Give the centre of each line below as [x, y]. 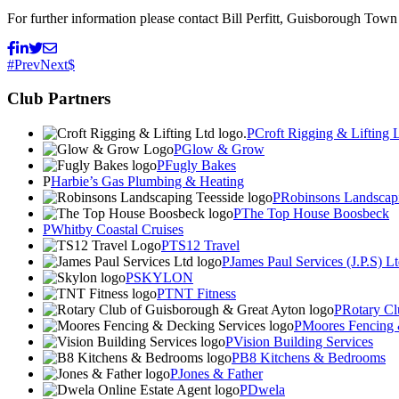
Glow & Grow [223, 150]
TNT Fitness [200, 294]
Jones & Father [220, 374]
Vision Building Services [303, 342]
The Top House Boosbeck [315, 214]
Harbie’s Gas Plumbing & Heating [147, 182]
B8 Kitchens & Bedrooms [313, 358]
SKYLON [163, 278]
